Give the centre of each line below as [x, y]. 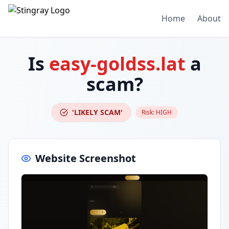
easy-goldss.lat [117, 64]
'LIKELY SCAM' [97, 112]
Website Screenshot [86, 158]
